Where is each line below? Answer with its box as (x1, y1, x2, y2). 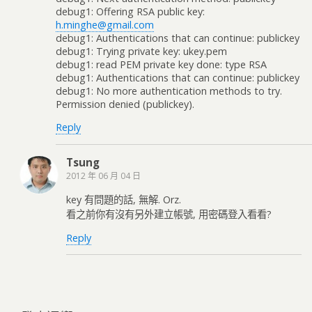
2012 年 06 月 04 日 (66, 169, 141, 182)
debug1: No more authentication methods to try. (56, 84, 282, 98)
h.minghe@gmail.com (56, 18, 154, 32)
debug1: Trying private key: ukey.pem (56, 45, 227, 58)
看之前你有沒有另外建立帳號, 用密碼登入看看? (66, 208, 272, 221)
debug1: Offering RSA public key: (56, 5, 205, 19)
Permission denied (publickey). (56, 97, 194, 111)
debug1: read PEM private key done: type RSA (56, 58, 267, 72)
